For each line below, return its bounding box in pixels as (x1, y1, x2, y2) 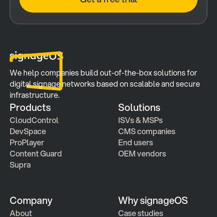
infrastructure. (10, 89, 60, 100)
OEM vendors (118, 148, 166, 159)
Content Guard (10, 148, 62, 159)
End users (118, 137, 153, 148)
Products (10, 100, 51, 114)
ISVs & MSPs (118, 114, 163, 125)
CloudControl (10, 114, 59, 125)
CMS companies (118, 125, 175, 137)
